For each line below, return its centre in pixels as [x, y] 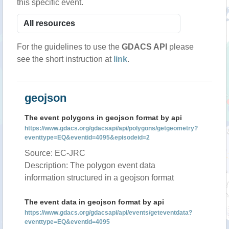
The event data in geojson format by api [94, 202]
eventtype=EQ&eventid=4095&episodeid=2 [87, 138]
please [180, 47]
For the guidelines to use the [69, 47]
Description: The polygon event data [90, 165]
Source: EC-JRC [55, 153]
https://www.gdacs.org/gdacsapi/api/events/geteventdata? [108, 213]
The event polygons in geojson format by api [103, 118]
